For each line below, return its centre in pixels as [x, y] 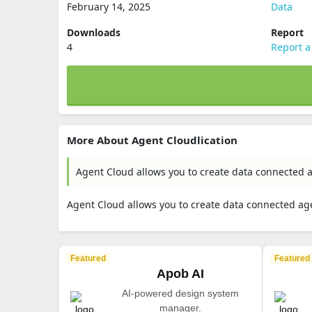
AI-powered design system [180, 293]
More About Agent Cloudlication [152, 140]
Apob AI [180, 273]
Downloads [94, 32]
